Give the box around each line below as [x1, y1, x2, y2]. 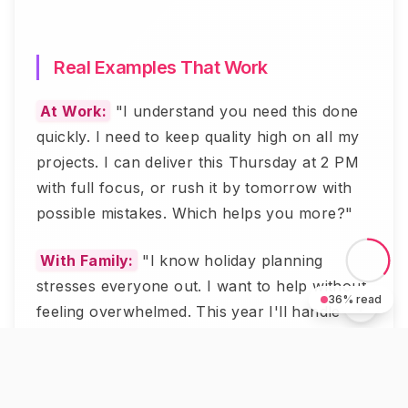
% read [342, 292, 382, 306]
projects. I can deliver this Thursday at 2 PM [36, 153, 359, 171]
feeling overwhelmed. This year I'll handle [36, 302, 341, 321]
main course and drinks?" [36, 353, 223, 372]
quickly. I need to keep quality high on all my [36, 127, 360, 146]
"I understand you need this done [110, 102, 359, 120]
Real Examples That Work [54, 56, 268, 78]
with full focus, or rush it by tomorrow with [36, 178, 352, 197]
